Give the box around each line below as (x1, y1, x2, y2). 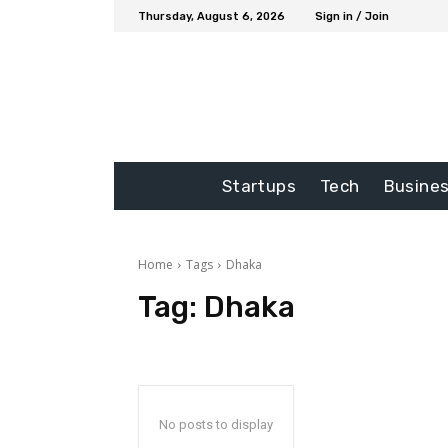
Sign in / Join (315, 9, 389, 23)
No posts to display (159, 417, 273, 433)
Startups (221, 176, 296, 197)
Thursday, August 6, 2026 (138, 9, 285, 23)
